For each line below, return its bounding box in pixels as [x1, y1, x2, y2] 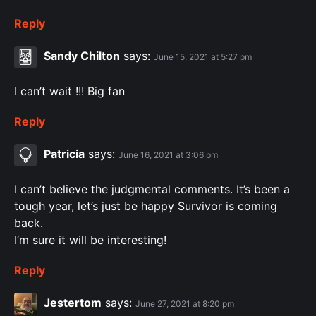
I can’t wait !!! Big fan [14, 84, 125, 99]
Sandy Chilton [44, 49, 120, 63]
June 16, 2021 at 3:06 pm [119, 150, 218, 161]
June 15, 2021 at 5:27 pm [154, 51, 252, 63]
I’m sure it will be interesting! [14, 233, 166, 248]
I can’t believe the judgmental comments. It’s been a [14, 182, 290, 197]
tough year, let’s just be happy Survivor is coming [14, 199, 277, 214]
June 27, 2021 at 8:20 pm [135, 298, 234, 310]
